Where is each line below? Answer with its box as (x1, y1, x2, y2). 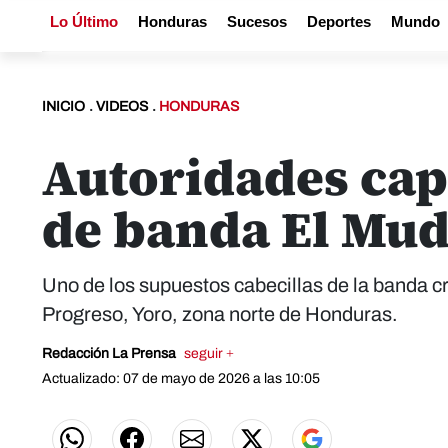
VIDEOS (96, 99, 148, 114)
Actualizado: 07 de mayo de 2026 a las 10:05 (42, 371, 320, 386)
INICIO (42, 99, 85, 114)
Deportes (307, 13, 371, 30)
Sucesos (227, 13, 287, 30)
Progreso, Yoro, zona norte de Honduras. (42, 303, 398, 325)
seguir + (184, 346, 234, 361)
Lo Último (50, 13, 118, 30)
